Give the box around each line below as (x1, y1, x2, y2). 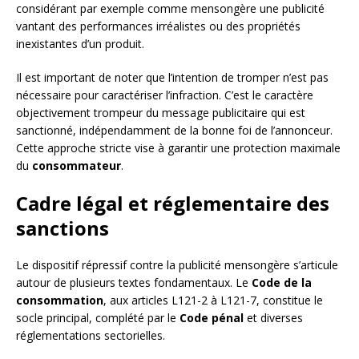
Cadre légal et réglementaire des (16, 190, 329, 217)
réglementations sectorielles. (16, 328, 165, 344)
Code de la (252, 275, 312, 291)
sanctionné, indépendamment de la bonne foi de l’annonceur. (16, 123, 333, 139)
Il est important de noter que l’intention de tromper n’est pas (16, 70, 329, 86)
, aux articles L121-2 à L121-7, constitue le (103, 292, 323, 309)
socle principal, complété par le (16, 310, 179, 326)
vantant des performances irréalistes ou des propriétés (16, 18, 301, 34)
